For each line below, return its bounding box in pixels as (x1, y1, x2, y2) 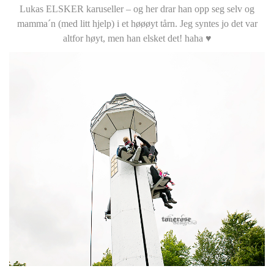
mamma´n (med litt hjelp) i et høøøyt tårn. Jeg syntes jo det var (17, 18, 257, 29)
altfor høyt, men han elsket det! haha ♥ (62, 32, 212, 43)
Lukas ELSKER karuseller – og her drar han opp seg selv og (20, 3, 254, 14)
